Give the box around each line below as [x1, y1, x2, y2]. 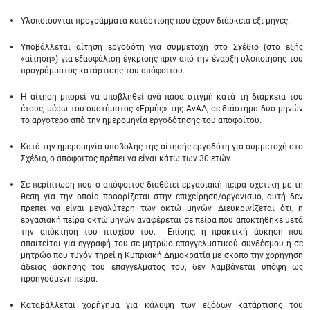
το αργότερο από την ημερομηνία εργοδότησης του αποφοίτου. [21, 116, 262, 125]
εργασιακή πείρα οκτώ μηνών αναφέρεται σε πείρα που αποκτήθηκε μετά [21, 215, 303, 225]
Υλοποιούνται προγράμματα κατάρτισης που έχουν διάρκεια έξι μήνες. [21, 16, 290, 26]
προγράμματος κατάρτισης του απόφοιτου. [21, 66, 185, 75]
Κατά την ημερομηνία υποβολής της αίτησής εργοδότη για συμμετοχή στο [21, 142, 303, 152]
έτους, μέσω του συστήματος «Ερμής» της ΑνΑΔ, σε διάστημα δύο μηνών [21, 104, 303, 113]
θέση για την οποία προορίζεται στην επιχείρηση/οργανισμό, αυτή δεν [21, 192, 303, 201]
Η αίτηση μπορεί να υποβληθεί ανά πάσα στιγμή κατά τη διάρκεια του [21, 92, 303, 102]
